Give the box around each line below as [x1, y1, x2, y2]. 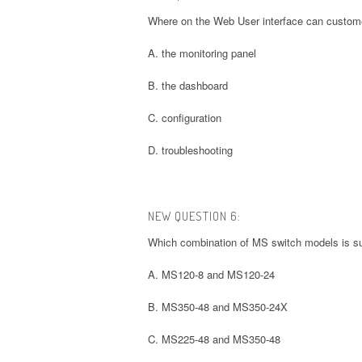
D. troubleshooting [148, 141, 233, 158]
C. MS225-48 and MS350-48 [148, 330, 280, 347]
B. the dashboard [148, 77, 228, 93]
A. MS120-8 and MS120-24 [148, 266, 275, 282]
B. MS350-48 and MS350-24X [148, 298, 288, 314]
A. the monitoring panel [148, 44, 256, 61]
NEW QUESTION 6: [148, 208, 241, 224]
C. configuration [148, 109, 221, 125]
